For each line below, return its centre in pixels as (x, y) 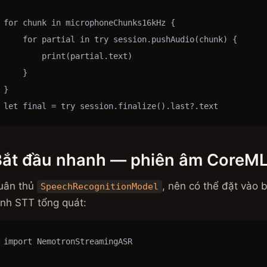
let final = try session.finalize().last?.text (111, 106)
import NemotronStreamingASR (68, 241)
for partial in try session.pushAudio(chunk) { (120, 39)
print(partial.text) (68, 56)
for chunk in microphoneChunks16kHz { (89, 23)
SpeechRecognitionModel (99, 187)
